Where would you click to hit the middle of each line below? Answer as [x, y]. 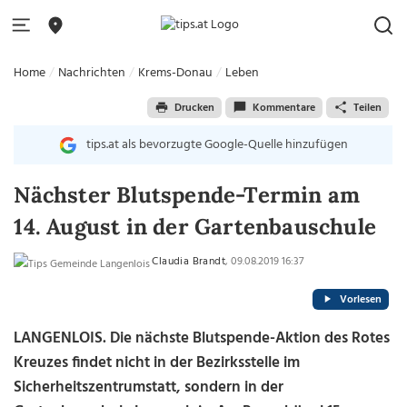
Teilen [367, 108]
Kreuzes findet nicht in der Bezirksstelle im [157, 363]
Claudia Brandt [189, 262]
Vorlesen [360, 299]
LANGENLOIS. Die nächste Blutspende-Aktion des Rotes [202, 338]
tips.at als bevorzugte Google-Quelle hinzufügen [217, 145]
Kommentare [283, 108]
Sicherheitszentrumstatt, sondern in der [149, 387]
